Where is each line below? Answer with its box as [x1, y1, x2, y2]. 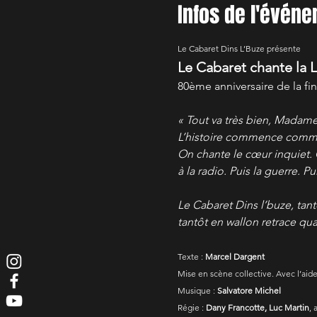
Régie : [177, 301, 206, 313]
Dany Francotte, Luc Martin [205, 301, 309, 313]
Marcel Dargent [204, 250, 265, 262]
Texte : [177, 250, 205, 262]
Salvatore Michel [217, 284, 281, 296]
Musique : [177, 284, 217, 296]
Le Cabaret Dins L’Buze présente [177, 42, 301, 54]
